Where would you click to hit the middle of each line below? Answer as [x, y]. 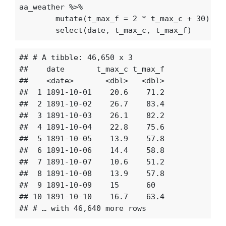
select [69, 31]
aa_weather [42, 7]
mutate [69, 19]
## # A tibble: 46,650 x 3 [76, 58]
